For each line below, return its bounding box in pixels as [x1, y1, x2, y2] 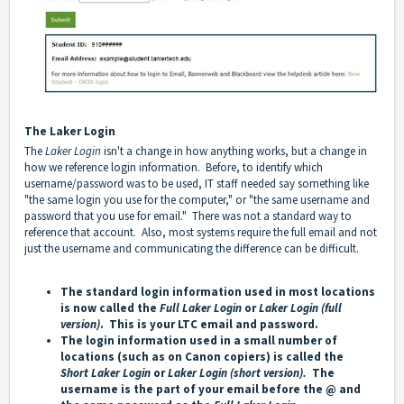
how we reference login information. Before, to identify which [24, 160, 323, 176]
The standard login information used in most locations [60, 284, 375, 300]
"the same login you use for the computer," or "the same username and [24, 192, 370, 208]
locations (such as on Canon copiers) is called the [60, 349, 344, 365]
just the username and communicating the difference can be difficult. [24, 241, 359, 257]
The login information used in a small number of [60, 333, 337, 349]
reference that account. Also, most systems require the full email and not [24, 225, 377, 241]
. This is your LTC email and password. [100, 317, 318, 333]
